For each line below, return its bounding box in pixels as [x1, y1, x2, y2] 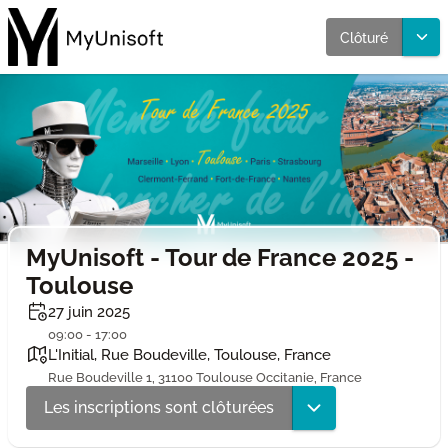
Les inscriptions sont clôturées [43, 398, 274, 417]
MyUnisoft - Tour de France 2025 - [25, 242, 414, 272]
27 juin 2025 [47, 302, 130, 320]
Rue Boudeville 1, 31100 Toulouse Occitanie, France [47, 368, 362, 385]
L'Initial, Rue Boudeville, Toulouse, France [47, 345, 331, 363]
